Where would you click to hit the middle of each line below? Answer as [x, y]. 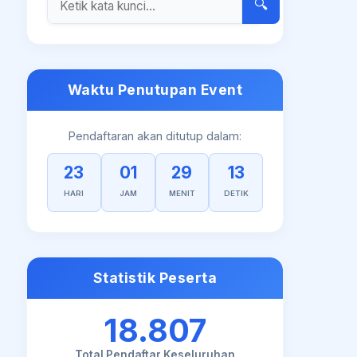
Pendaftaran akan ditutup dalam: [155, 136]
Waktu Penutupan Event [155, 90]
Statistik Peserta [155, 278]
